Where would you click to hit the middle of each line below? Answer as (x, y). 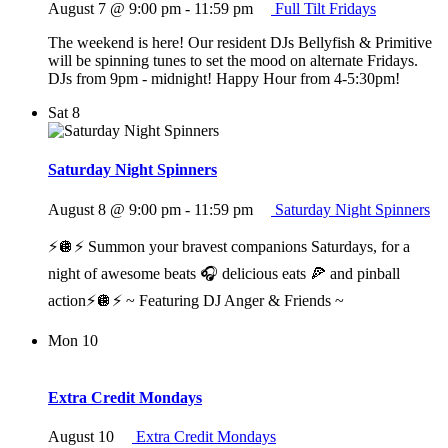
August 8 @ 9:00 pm (114, 209)
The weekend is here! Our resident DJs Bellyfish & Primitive (240, 43)
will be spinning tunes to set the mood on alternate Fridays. (233, 61)
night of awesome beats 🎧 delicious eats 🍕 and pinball (224, 273)
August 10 (81, 437)
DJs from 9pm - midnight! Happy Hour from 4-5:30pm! (228, 79)
